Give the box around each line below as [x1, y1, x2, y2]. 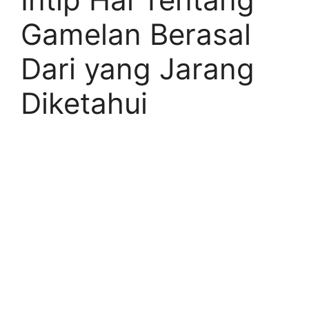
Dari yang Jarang [21, 51, 255, 86]
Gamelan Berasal [21, 17, 251, 52]
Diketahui [21, 86, 148, 121]
